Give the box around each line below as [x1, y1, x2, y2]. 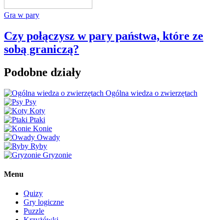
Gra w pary [4, 10, 39, 19]
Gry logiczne [24, 198, 64, 207]
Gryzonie [43, 150, 72, 159]
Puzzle [24, 207, 44, 216]
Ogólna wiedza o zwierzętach [106, 88, 197, 97]
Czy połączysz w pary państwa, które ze [4, 29, 203, 42]
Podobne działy [4, 65, 81, 79]
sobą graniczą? [4, 42, 79, 55]
